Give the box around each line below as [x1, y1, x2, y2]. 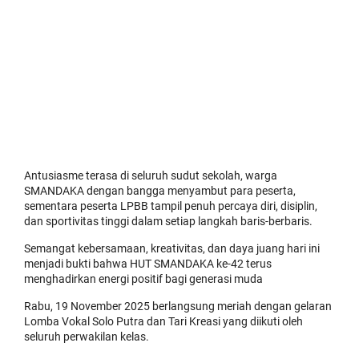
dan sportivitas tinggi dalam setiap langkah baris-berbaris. [24, 215, 313, 228]
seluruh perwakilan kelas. [24, 330, 149, 343]
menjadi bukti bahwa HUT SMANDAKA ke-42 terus [24, 257, 272, 270]
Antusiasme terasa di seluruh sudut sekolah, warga [24, 169, 277, 182]
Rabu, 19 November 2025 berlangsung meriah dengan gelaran [24, 300, 332, 313]
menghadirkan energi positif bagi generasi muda [24, 272, 263, 285]
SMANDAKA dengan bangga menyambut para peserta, [24, 184, 296, 197]
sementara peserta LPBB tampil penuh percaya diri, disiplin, [24, 200, 317, 212]
